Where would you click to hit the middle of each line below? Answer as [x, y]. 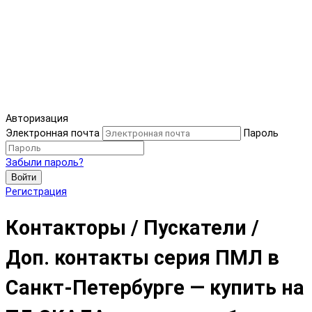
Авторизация [37, 119]
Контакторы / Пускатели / [132, 227]
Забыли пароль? [45, 163]
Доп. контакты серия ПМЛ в [142, 257]
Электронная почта [53, 134]
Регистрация [36, 192]
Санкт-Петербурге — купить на [155, 287]
